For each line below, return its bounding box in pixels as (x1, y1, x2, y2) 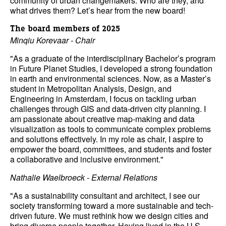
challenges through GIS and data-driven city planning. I (10, 103, 206, 115)
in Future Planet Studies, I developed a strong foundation (10, 63, 212, 74)
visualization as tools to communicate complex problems (10, 123, 211, 135)
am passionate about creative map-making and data (10, 113, 195, 125)
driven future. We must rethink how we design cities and (10, 210, 208, 221)
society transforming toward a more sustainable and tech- (10, 200, 213, 211)
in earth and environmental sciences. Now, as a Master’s (10, 73, 211, 84)
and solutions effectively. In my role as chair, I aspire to (10, 133, 203, 145)
